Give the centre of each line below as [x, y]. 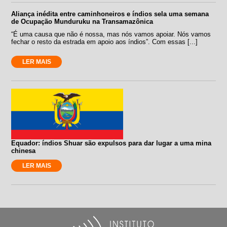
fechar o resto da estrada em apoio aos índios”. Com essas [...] [105, 42]
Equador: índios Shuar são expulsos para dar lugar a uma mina [111, 143]
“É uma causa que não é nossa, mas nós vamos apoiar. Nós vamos [111, 34]
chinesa [24, 150]
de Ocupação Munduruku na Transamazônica [82, 21]
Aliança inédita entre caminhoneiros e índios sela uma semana [110, 14]
